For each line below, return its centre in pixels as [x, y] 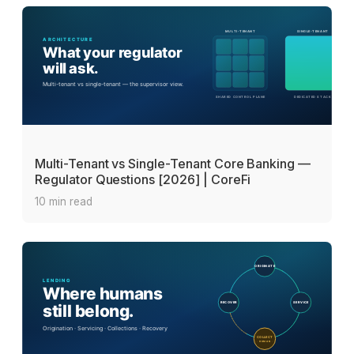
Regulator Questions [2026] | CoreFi [143, 180]
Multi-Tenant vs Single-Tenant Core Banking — [173, 164]
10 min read [64, 202]
